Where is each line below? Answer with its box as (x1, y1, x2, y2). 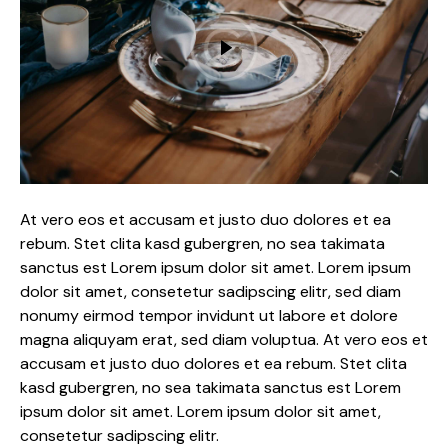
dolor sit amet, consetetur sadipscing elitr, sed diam (20, 281, 401, 303)
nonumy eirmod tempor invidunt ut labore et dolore (20, 305, 398, 327)
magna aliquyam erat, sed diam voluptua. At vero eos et (20, 329, 428, 351)
